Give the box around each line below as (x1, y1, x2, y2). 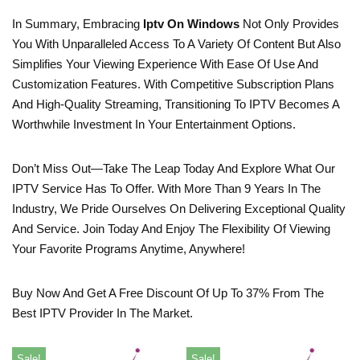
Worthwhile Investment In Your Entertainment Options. (12, 117, 296, 131)
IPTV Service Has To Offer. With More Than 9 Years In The (12, 181, 321, 195)
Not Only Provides (239, 16, 339, 31)
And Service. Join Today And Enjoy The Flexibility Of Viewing (12, 221, 330, 235)
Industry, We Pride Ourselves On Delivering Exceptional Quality (12, 201, 346, 215)
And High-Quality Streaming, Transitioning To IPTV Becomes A (12, 96, 339, 111)
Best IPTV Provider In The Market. (12, 305, 193, 320)
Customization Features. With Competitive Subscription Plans (12, 76, 334, 91)
